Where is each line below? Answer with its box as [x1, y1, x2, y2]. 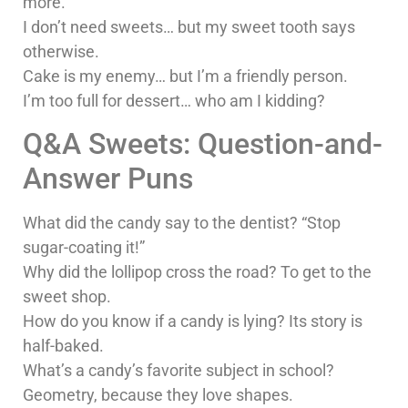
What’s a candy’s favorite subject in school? [23, 360, 334, 380]
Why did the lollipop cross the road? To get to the [23, 261, 372, 281]
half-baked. [23, 335, 104, 355]
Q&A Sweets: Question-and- [23, 126, 382, 161]
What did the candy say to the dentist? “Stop [23, 212, 341, 232]
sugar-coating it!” [23, 237, 145, 257]
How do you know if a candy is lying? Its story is [23, 311, 362, 331]
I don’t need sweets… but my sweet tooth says [23, 17, 355, 37]
